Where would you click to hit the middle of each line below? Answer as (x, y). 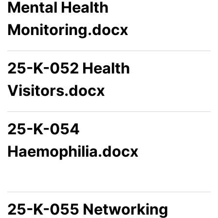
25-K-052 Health (69, 68)
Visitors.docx (56, 91)
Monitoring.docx (68, 30)
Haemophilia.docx (73, 151)
